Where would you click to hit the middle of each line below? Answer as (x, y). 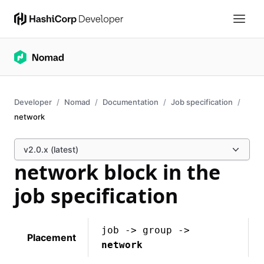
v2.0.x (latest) (51, 149)
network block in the (117, 172)
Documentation (131, 102)
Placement (52, 237)
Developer (33, 102)
